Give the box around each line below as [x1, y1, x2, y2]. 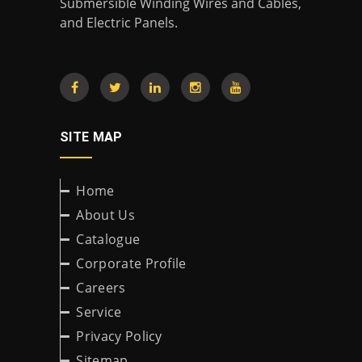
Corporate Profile [76, 255, 187, 272]
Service [76, 303, 122, 321]
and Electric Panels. [60, 14, 178, 32]
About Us [76, 206, 135, 224]
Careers [76, 279, 126, 297]
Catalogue [76, 230, 141, 248]
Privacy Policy [76, 327, 162, 345]
